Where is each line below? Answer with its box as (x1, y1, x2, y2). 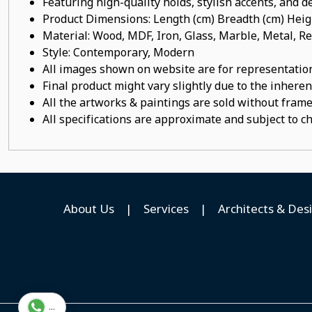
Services (143, 200, 189, 217)
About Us (63, 200, 114, 217)
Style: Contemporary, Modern (42, 45, 194, 60)
